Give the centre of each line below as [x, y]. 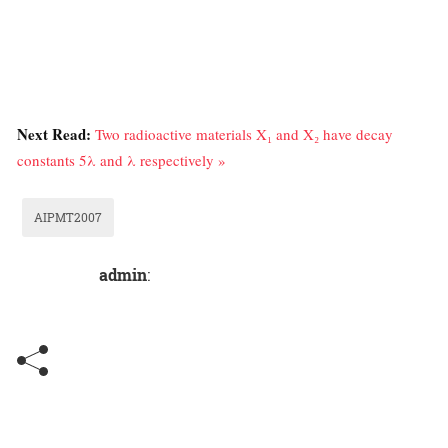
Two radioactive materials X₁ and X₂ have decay [244, 134]
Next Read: [56, 134]
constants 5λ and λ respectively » [121, 160]
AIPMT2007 [68, 217]
